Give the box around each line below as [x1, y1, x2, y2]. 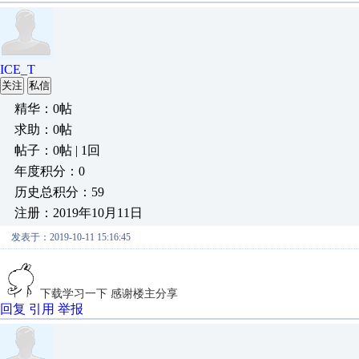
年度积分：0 [14, 164, 85, 178]
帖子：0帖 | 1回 [14, 143, 100, 157]
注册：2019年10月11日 [14, 206, 143, 220]
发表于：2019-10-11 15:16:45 [11, 232, 131, 243]
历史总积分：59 [14, 185, 104, 199]
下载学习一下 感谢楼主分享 [40, 288, 178, 300]
